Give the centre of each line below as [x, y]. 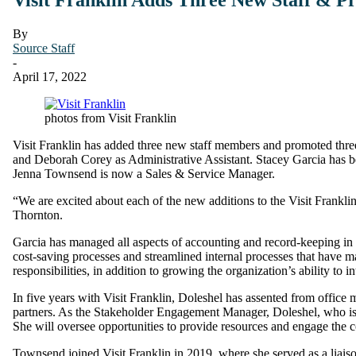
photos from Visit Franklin [110, 118]
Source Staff [44, 48]
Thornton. [38, 215]
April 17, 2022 [50, 76]
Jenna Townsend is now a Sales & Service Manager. [144, 173]
